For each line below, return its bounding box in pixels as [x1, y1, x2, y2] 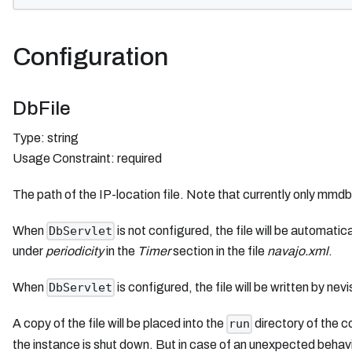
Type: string [13, 130, 79, 145]
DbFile [13, 97, 71, 119]
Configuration [13, 42, 168, 71]
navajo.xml [267, 244, 328, 258]
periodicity [46, 244, 104, 258]
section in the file [170, 244, 267, 258]
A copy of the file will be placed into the [13, 317, 226, 331]
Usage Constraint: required [13, 151, 162, 165]
